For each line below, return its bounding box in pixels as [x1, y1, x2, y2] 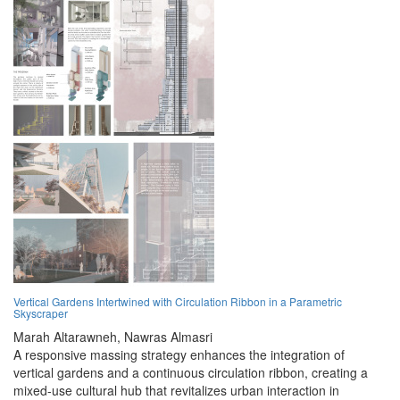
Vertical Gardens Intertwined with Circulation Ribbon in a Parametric [13, 294, 342, 310]
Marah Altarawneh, [13, 328, 121, 346]
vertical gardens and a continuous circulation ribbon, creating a [13, 363, 368, 382]
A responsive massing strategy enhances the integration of [13, 346, 345, 364]
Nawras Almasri [124, 328, 212, 346]
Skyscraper [13, 305, 68, 321]
